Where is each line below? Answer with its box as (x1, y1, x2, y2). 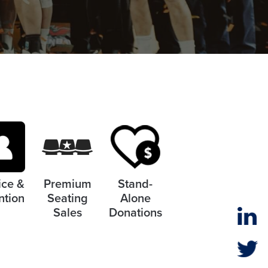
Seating (47, 191, 88, 206)
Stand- (118, 176, 153, 191)
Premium (43, 176, 92, 191)
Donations (108, 205, 162, 220)
